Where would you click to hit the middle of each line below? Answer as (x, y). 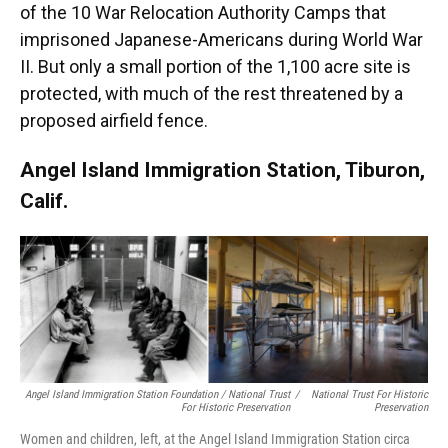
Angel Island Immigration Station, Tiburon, (222, 169)
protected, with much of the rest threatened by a (211, 93)
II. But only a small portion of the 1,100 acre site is (215, 66)
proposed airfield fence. (114, 120)
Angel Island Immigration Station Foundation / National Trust (157, 394)
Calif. (46, 200)
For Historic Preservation (235, 407)
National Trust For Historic (369, 394)
